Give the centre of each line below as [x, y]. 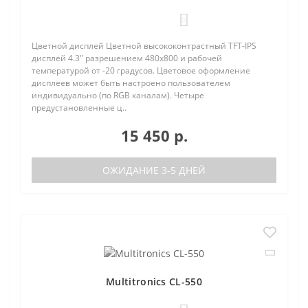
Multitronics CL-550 [154, 281]
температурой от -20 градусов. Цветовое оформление [141, 70]
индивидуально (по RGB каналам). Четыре [118, 95]
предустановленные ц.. [79, 108]
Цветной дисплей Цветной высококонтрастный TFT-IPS [144, 46]
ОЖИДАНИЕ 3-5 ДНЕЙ [154, 170]
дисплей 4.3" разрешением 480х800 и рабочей [127, 58]
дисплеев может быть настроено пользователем [131, 83]
